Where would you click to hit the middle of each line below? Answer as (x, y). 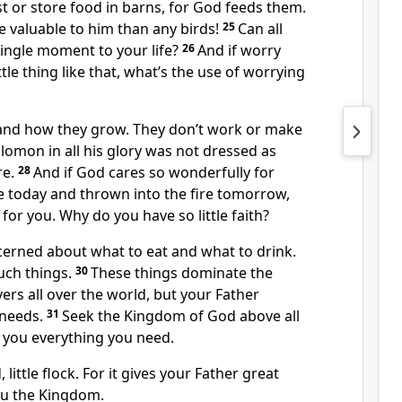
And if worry (239, 50)
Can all (260, 29)
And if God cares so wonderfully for (154, 172)
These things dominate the (182, 273)
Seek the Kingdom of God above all (181, 316)
